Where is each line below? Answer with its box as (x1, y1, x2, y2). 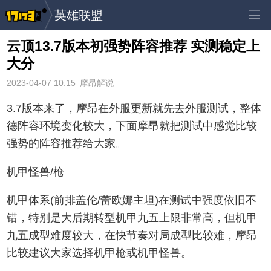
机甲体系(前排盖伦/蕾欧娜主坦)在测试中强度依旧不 (7, 194, 257, 206)
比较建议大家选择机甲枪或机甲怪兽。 (7, 246, 192, 259)
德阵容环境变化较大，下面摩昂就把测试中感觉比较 (7, 119, 258, 132)
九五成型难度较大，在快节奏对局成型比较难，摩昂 (7, 229, 258, 241)
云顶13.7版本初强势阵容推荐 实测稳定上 (7, 38, 261, 54)
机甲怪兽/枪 (7, 165, 65, 178)
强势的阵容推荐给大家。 (7, 137, 127, 149)
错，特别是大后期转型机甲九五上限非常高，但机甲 (7, 211, 258, 224)
